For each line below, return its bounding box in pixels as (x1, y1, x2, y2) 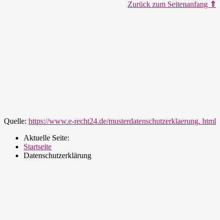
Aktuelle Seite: (24, 134, 73, 142)
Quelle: (4, 117, 28, 125)
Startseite (24, 142, 52, 151)
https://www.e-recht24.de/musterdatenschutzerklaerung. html (28, 117, 216, 125)
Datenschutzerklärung (24, 151, 91, 160)
